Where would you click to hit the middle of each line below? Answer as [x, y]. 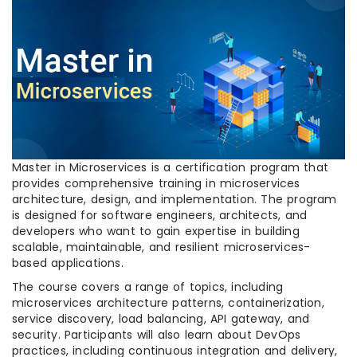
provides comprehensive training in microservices [156, 184]
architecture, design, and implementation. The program [175, 200]
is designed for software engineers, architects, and [160, 216]
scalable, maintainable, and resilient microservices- [161, 247]
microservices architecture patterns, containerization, [168, 303]
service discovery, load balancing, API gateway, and [161, 319]
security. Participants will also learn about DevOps [157, 335]
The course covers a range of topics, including [148, 287]
